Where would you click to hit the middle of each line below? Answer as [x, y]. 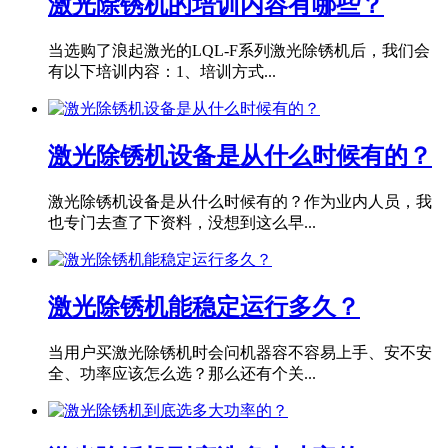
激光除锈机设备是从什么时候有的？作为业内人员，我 [240, 202]
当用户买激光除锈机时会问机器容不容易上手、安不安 [240, 352]
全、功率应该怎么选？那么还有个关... [182, 373]
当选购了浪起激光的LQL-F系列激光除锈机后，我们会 [239, 51]
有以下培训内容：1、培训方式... [162, 72]
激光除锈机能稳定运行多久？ [204, 307]
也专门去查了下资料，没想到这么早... [182, 223]
